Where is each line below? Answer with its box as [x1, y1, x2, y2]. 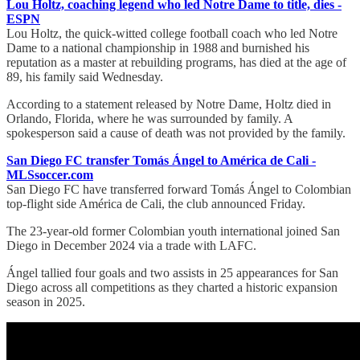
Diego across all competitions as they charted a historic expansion [6, 280, 337, 294]
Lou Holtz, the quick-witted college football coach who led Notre [6, 26, 337, 40]
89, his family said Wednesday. [6, 69, 163, 84]
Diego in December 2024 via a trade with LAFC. [6, 238, 256, 252]
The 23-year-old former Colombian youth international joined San [6, 223, 340, 238]
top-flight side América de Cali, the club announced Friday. [6, 196, 305, 211]
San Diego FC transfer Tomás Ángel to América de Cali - [6, 153, 316, 167]
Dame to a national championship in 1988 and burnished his [6, 40, 309, 55]
